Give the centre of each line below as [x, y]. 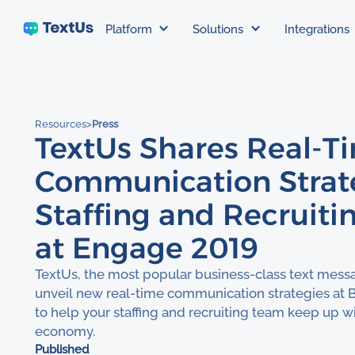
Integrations [317, 29]
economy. [65, 331]
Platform [129, 29]
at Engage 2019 [147, 248]
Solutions [218, 29]
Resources [61, 124]
